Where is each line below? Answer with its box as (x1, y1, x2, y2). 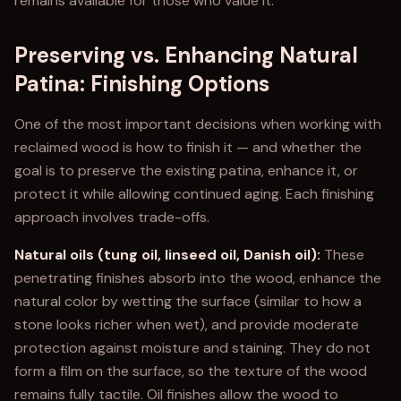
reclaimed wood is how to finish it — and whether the (14, 138, 362, 157)
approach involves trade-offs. (14, 208, 209, 226)
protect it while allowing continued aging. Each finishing (14, 184, 374, 203)
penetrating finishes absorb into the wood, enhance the (14, 269, 381, 287)
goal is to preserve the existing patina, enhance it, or (14, 161, 358, 180)
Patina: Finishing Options (14, 70, 269, 98)
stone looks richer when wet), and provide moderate (14, 315, 359, 334)
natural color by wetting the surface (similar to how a (14, 292, 362, 311)
